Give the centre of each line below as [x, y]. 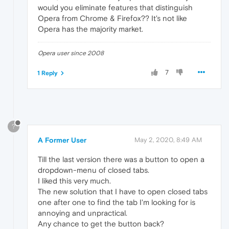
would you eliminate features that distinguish [115, 7]
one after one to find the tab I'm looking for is [117, 202]
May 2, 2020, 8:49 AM [168, 140]
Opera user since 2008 [71, 53]
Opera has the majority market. [90, 29]
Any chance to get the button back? [101, 223]
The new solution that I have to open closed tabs [123, 191]
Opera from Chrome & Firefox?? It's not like [112, 18]
